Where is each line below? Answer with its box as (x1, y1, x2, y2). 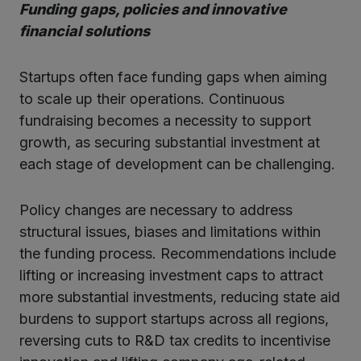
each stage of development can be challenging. (19, 155, 335, 172)
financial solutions (19, 22, 150, 39)
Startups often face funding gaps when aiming (19, 68, 327, 85)
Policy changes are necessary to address (19, 201, 293, 218)
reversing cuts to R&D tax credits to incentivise (19, 331, 330, 349)
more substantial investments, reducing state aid (19, 288, 340, 305)
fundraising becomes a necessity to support (19, 111, 311, 129)
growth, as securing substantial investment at (19, 133, 320, 151)
